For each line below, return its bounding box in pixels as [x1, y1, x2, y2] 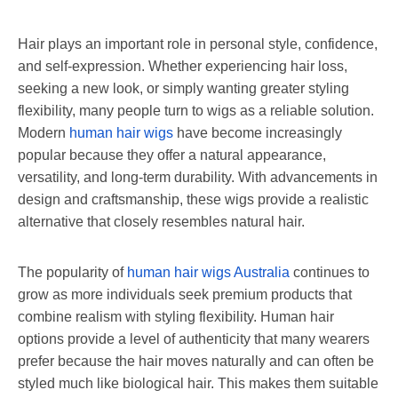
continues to [290, 264, 370, 280]
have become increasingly [173, 124, 342, 140]
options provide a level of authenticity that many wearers [18, 330, 370, 346]
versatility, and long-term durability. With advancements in [18, 169, 378, 185]
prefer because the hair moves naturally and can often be [18, 353, 374, 369]
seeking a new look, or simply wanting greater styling [18, 80, 349, 96]
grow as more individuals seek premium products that [18, 286, 352, 302]
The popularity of [18, 264, 127, 280]
